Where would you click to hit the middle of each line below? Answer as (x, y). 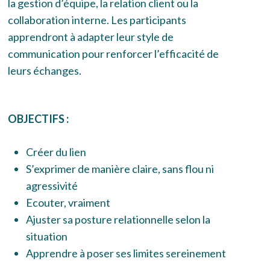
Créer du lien (56, 152)
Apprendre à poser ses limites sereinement (126, 253)
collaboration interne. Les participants (97, 20)
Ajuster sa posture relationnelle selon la (118, 220)
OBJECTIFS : (39, 119)
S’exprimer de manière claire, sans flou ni (120, 169)
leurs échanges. (45, 71)
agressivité (52, 186)
